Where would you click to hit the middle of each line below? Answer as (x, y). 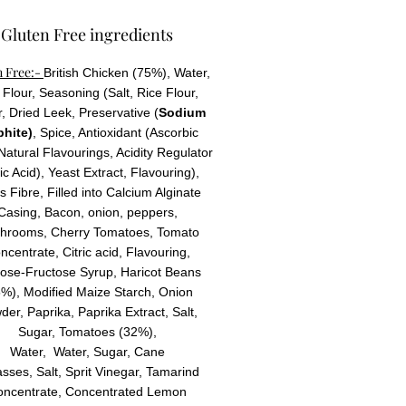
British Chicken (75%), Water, (126, 72)
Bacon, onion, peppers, (111, 212)
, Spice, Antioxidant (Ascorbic (115, 132)
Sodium (183, 112)
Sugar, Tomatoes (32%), (87, 331)
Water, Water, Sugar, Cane (87, 351)
